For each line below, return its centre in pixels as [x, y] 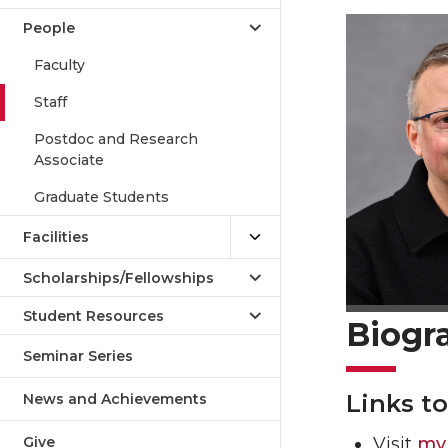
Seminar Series [78, 356]
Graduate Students [101, 197]
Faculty [59, 65]
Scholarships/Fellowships [118, 278]
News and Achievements [115, 399]
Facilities [56, 237]
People [49, 28]
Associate [69, 160]
